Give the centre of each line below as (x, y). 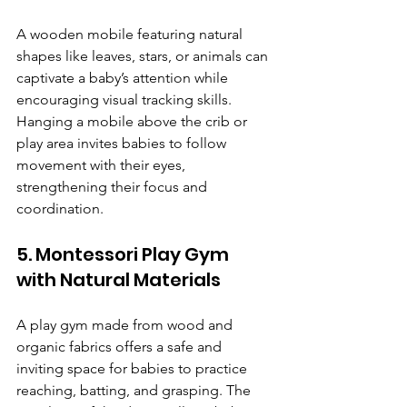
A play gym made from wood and (126, 325)
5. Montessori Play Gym (124, 255)
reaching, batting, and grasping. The (135, 391)
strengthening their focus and (114, 187)
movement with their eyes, (103, 165)
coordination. (60, 209)
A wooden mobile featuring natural (131, 35)
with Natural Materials (119, 280)
